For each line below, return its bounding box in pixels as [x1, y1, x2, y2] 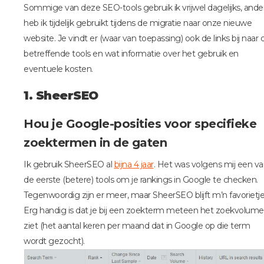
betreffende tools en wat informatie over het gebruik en [24, 48, 239, 59]
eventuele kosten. [24, 64, 93, 74]
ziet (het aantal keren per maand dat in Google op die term [24, 220, 250, 231]
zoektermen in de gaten [24, 136, 167, 150]
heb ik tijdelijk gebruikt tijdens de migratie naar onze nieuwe [24, 18, 252, 28]
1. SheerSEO [24, 88, 98, 103]
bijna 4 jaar [114, 159, 154, 170]
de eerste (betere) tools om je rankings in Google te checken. [24, 174, 258, 185]
